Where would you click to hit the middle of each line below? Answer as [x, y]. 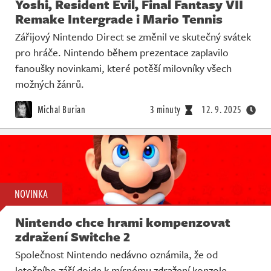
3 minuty [165, 110]
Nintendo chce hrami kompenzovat [123, 222]
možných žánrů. [50, 84]
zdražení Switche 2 [73, 236]
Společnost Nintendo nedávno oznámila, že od [116, 254]
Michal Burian [60, 110]
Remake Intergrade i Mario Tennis [119, 19]
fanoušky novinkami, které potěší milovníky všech [123, 68]
